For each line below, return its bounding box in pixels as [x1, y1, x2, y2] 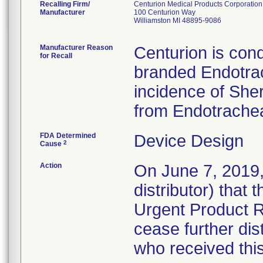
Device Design [134, 131, 244, 150]
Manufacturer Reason [40, 43, 113, 52]
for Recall [40, 52, 72, 60]
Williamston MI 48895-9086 [134, 16, 221, 25]
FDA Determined [40, 131, 96, 140]
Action [40, 161, 62, 170]
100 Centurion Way [134, 8, 195, 16]
